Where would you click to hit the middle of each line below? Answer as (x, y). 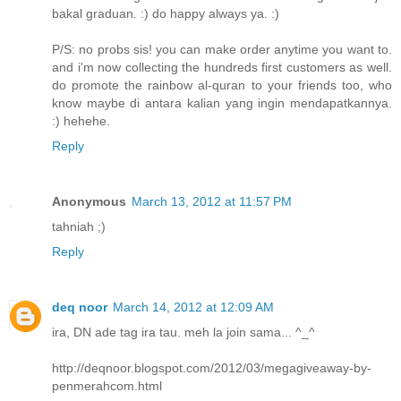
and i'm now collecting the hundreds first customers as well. (222, 67)
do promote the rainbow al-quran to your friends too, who (222, 85)
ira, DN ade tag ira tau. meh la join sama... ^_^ (183, 332)
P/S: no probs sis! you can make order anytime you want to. (222, 49)
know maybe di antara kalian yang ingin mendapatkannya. (222, 102)
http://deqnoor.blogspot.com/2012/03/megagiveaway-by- (212, 367)
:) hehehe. (81, 120)
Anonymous (89, 201)
